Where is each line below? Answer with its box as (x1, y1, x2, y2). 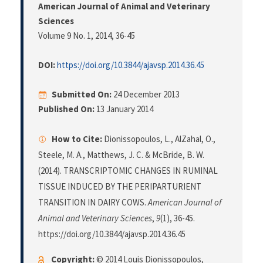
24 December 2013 (112, 89, 181, 100)
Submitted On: (52, 89, 112, 100)
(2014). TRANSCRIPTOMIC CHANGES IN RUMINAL (38, 165, 218, 177)
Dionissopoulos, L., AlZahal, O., (102, 133, 215, 145)
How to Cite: (52, 133, 102, 145)
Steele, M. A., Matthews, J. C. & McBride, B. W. (38, 149, 204, 161)
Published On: (38, 103, 95, 115)
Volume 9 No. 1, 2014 (38, 30, 112, 42)
